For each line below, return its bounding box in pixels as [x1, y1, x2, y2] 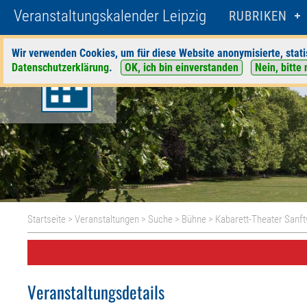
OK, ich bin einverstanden [125, 61, 238, 74]
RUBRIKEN [229, 8, 287, 24]
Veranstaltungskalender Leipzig [14, 7, 206, 25]
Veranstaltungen [75, 213, 140, 225]
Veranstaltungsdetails [27, 279, 165, 304]
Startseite [27, 213, 66, 225]
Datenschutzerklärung [12, 61, 109, 74]
